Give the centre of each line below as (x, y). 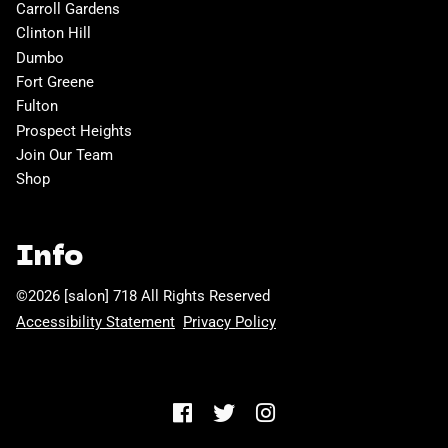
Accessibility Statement (95, 321)
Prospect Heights (74, 130)
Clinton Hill (53, 33)
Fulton (37, 106)
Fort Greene (55, 81)
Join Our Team (64, 155)
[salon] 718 (100, 295)
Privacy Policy (229, 321)
